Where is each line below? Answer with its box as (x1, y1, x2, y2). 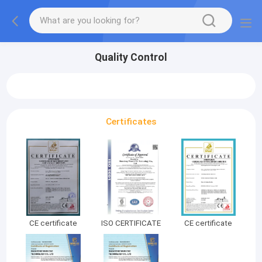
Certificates (105, 116, 157, 127)
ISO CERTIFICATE (101, 218, 161, 227)
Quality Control (95, 51, 167, 64)
